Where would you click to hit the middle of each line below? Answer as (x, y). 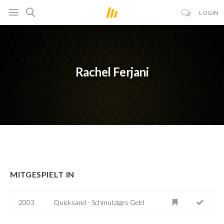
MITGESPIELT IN (42, 174)
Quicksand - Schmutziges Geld (99, 202)
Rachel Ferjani (112, 72)
